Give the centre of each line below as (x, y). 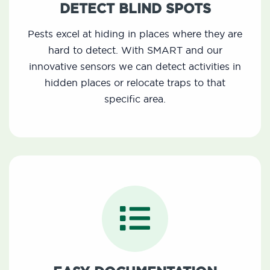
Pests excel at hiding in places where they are (135, 34)
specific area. (135, 99)
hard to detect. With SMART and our (135, 50)
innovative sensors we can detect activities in (135, 67)
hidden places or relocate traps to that (135, 83)
